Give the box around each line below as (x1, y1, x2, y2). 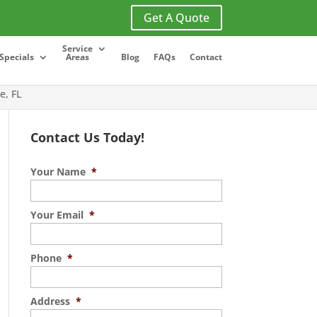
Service (62, 42, 93, 54)
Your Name (30, 165, 86, 178)
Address (30, 294, 70, 308)
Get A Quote (143, 10, 209, 25)
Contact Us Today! (30, 129, 144, 146)
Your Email (30, 208, 83, 221)
